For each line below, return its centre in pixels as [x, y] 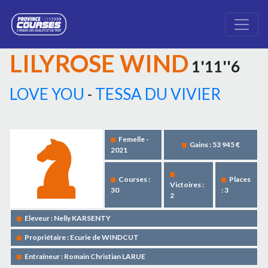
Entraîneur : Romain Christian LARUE [85, 256]
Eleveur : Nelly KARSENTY [68, 218]
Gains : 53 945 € [214, 144]
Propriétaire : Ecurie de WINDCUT [82, 237]
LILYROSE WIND [99, 63]
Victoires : [187, 185]
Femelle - [134, 139]
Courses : [134, 179]
